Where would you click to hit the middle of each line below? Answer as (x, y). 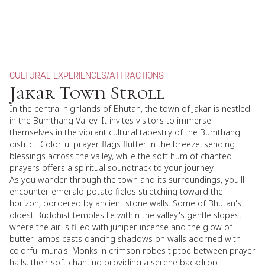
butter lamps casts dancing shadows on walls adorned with (125, 239)
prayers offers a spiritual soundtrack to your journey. (112, 168)
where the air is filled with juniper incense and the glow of (121, 227)
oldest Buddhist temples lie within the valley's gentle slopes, (125, 215)
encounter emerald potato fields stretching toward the (116, 191)
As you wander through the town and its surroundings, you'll (127, 180)
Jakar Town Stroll (87, 93)
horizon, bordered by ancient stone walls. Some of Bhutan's (125, 203)
